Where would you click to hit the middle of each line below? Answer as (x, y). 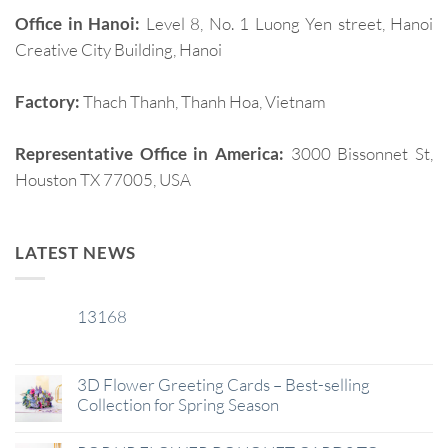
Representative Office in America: (149, 154)
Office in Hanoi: (80, 24)
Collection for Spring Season (178, 404)
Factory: (47, 102)
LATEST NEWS (76, 253)
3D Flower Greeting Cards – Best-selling (223, 384)
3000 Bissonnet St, (358, 154)
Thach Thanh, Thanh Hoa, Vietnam (203, 102)
